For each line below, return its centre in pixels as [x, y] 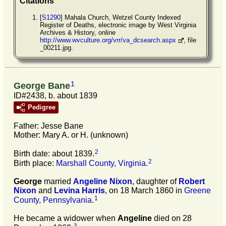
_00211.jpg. [56, 47]
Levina [67, 190]
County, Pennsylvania [53, 200]
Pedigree [42, 107]
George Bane [42, 86]
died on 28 [172, 218]
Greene [197, 190]
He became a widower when [66, 218]
